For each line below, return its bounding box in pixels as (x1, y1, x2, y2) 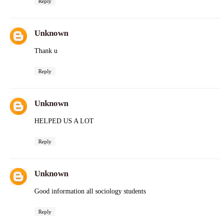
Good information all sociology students (34, 187, 146, 195)
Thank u (34, 47, 57, 55)
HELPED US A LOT (34, 117, 94, 125)
